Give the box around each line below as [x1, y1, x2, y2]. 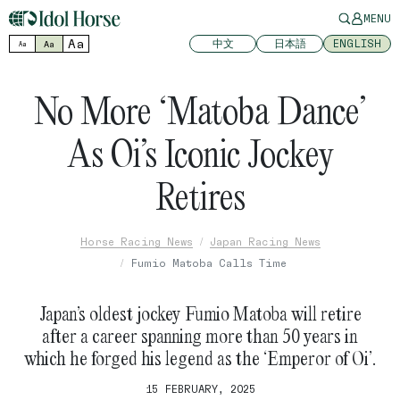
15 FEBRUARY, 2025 [145, 383, 255, 395]
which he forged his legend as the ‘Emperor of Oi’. [24, 346, 376, 371]
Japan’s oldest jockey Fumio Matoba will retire [38, 301, 362, 326]
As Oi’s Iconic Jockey [66, 129, 334, 177]
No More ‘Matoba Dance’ [33, 87, 367, 134]
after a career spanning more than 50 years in [42, 323, 358, 348]
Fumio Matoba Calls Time [130, 257, 287, 269]
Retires [154, 172, 246, 220]
